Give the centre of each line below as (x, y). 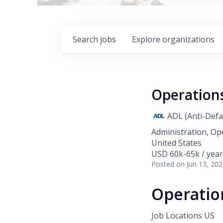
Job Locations (177, 216)
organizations (188, 39)
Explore (147, 39)
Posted (163, 164)
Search (86, 39)
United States (176, 143)
